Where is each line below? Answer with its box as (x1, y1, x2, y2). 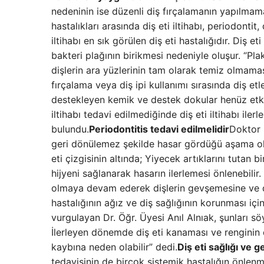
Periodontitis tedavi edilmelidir (89, 123, 229, 135)
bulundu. (51, 123, 89, 135)
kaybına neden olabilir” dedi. (51, 240, 177, 253)
